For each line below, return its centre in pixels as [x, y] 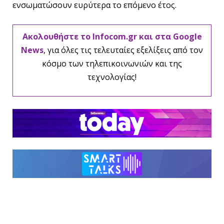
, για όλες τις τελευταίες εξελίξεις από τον [123, 50]
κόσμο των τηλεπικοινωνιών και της [112, 63]
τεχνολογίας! [112, 77]
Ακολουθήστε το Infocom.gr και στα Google [112, 36]
